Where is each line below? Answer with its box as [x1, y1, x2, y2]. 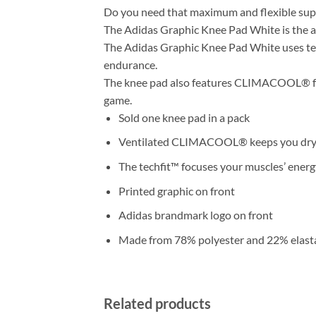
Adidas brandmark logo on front [118, 208, 273, 222]
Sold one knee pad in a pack [118, 110, 250, 124]
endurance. [104, 57, 157, 71]
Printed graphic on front [118, 183, 235, 197]
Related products [104, 294, 211, 312]
